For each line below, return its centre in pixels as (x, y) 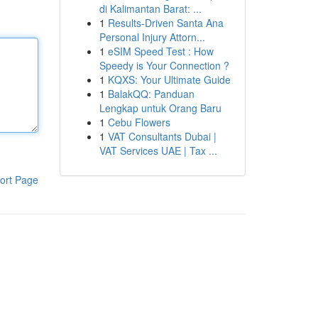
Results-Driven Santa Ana (165, 23)
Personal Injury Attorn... (152, 37)
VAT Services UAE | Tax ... (158, 150)
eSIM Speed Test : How (160, 51)
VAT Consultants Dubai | (162, 136)
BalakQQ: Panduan (151, 94)
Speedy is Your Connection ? (164, 65)
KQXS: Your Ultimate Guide (169, 79)
